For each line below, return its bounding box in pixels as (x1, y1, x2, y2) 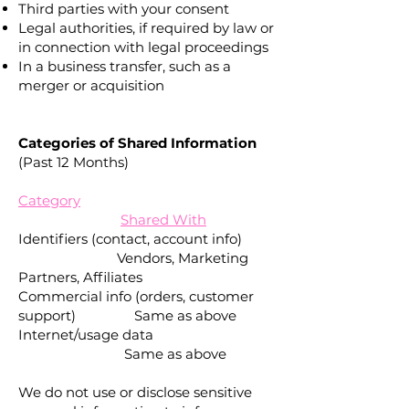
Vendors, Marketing (18, 249, 248, 267)
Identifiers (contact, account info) (18, 230, 271, 247)
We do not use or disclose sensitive (18, 383, 252, 401)
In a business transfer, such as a (18, 58, 231, 75)
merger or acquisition (18, 77, 164, 94)
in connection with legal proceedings (18, 38, 268, 56)
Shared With (121, 211, 206, 228)
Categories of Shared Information (18, 134, 257, 152)
